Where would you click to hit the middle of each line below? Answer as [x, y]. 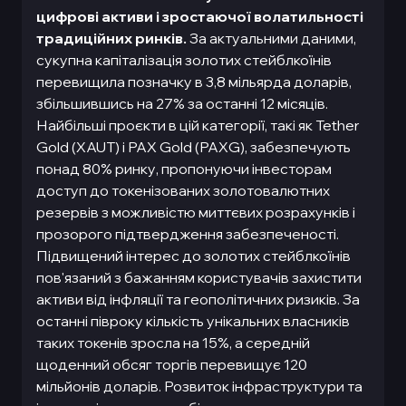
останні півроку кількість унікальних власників [193, 321]
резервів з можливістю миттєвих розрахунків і [196, 212]
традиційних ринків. [111, 38]
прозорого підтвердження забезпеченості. [188, 234]
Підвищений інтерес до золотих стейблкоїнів [193, 256]
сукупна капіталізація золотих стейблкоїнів [184, 60]
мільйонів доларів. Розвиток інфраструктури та [199, 386]
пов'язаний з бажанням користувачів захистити [199, 277]
